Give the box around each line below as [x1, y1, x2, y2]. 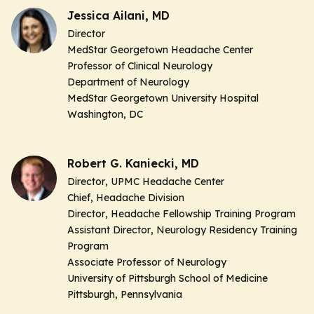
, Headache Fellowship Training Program [105, 207, 296, 220]
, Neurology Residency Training [151, 223, 297, 236]
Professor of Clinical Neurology [67, 60, 212, 73]
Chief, [67, 191, 96, 204]
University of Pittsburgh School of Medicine [67, 271, 268, 285]
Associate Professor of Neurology [67, 255, 226, 268]
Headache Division [96, 191, 184, 204]
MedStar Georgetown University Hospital [67, 92, 259, 105]
